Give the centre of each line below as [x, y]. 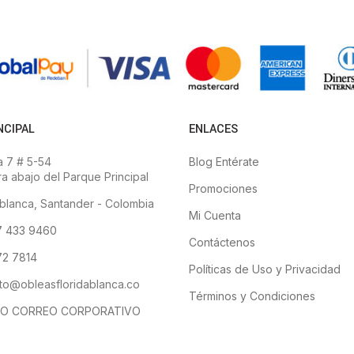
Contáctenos [222, 242]
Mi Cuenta [215, 215]
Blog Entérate [224, 161]
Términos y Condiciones [252, 296]
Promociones [223, 188]
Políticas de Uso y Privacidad [265, 269]
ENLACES [213, 129]
